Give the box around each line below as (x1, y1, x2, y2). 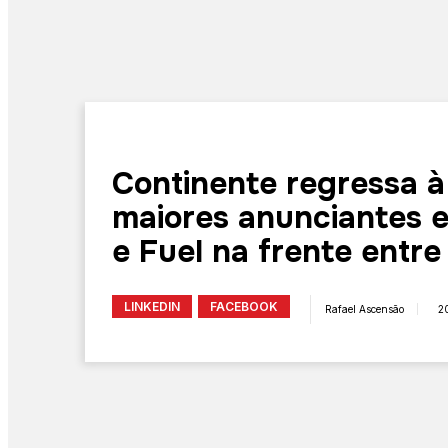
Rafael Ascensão (324, 303, 404, 316)
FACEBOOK (210, 298, 279, 314)
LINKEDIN (124, 298, 181, 314)
